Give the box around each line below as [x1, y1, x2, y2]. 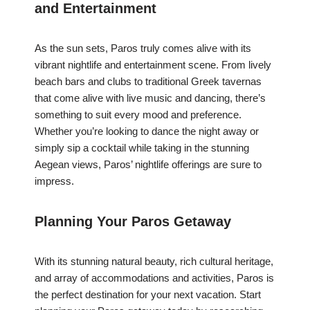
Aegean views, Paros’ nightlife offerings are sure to [35, 158, 262, 171]
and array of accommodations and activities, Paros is [35, 272, 274, 284]
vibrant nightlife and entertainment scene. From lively [35, 59, 271, 71]
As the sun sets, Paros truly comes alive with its [35, 42, 251, 55]
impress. [35, 175, 74, 188]
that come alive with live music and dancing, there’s [35, 92, 266, 104]
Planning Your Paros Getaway [35, 214, 231, 230]
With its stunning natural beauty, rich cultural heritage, [35, 255, 273, 268]
